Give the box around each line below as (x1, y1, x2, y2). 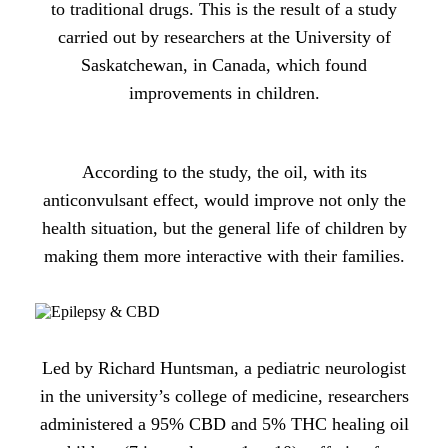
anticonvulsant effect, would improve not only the (42, 189, 406, 210)
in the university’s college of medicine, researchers (39, 385, 409, 406)
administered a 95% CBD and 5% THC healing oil (39, 413, 409, 434)
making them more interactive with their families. (43, 245, 405, 266)
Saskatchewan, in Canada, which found (81, 54, 367, 75)
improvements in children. (128, 82, 320, 103)
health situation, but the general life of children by (41, 217, 407, 238)
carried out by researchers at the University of (57, 26, 391, 47)
